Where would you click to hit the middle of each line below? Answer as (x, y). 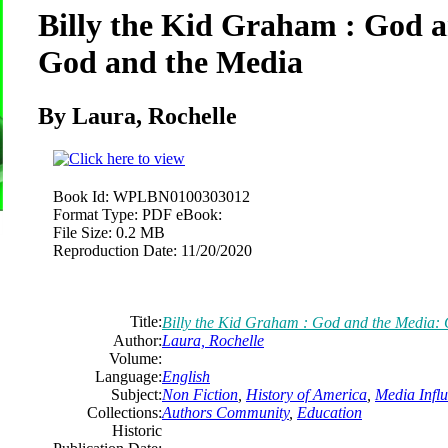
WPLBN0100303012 (181, 196)
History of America (306, 394)
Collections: (124, 412)
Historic (137, 430)
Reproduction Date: (115, 250)
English (186, 376)
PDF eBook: (182, 214)
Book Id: (81, 196)
